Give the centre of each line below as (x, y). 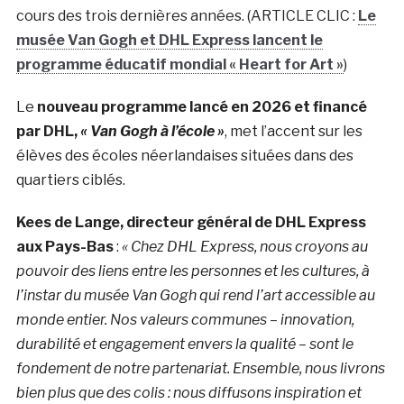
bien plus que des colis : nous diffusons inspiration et (188, 392)
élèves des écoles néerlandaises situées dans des (184, 155)
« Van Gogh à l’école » (152, 131)
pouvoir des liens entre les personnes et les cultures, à (193, 271)
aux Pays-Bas (64, 246)
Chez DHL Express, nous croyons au (249, 246)
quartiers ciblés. (70, 179)
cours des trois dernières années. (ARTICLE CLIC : (187, 15)
